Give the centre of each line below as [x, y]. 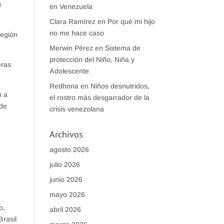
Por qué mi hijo [131, 21]
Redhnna [64, 86]
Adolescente [69, 71]
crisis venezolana [76, 109]
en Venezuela [71, 6]
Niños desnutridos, [120, 86]
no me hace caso [76, 33]
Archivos [66, 134]
